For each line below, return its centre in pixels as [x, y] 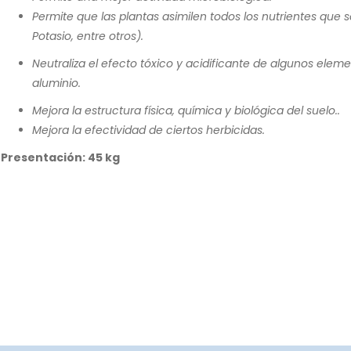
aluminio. [56, 83]
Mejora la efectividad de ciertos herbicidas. [148, 130]
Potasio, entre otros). [88, 36]
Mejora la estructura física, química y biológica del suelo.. [186, 110]
